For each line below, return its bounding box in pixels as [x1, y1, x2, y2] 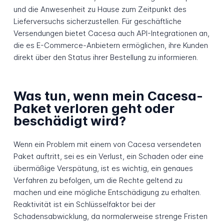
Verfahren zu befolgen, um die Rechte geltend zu [13, 175, 182, 185]
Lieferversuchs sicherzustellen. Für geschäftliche [13, 16, 181, 26]
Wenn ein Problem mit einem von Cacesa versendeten [13, 139, 201, 149]
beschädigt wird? [13, 113, 126, 129]
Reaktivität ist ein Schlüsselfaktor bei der [13, 199, 155, 209]
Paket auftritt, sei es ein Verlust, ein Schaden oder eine [13, 151, 203, 161]
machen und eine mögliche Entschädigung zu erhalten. [13, 187, 201, 197]
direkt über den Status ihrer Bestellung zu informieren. [13, 52, 198, 62]
